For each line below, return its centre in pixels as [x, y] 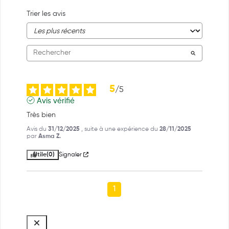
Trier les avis [46, 14]
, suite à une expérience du [120, 129]
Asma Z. [50, 136]
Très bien [41, 115]
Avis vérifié [56, 101]
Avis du [37, 129]
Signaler [70, 155]
